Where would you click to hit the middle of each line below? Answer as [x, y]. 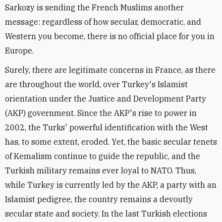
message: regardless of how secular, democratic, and [103, 22]
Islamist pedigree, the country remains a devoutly [99, 199]
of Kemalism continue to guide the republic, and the [103, 156]
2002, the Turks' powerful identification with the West [107, 127]
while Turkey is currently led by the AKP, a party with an [111, 185]
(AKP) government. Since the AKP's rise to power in [101, 113]
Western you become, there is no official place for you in [110, 36]
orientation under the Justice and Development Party [106, 98]
